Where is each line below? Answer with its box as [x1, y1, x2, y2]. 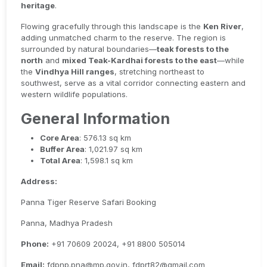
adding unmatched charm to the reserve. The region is [21, 33, 226, 42]
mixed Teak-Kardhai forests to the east [62, 55, 218, 65]
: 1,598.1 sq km [80, 156, 133, 165]
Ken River [203, 21, 242, 31]
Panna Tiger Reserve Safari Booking [21, 197, 157, 207]
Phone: [21, 239, 49, 249]
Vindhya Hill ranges [35, 67, 115, 76]
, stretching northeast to [114, 67, 205, 76]
